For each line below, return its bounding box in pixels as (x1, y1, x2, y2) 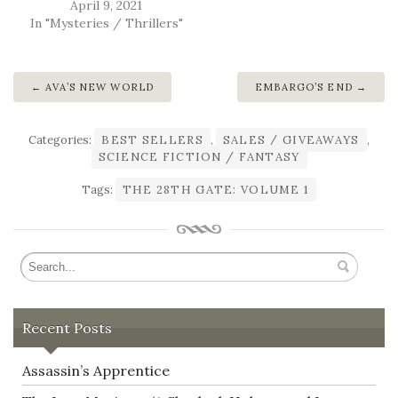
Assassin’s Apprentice (22, 361, 170, 379)
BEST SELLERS (101, 132, 203, 148)
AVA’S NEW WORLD (45, 81, 155, 94)
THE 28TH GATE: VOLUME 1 (122, 182, 310, 198)
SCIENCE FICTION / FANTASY (98, 149, 300, 165)
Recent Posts (22, 318, 112, 337)
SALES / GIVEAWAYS (222, 132, 360, 148)
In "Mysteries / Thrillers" (29, 15, 183, 32)
